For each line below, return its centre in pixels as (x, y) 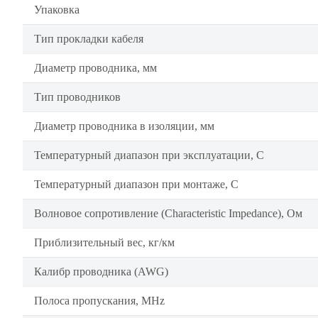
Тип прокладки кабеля (89, 39)
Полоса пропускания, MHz (99, 301)
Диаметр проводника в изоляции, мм (124, 126)
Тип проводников (77, 97)
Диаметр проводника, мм (95, 68)
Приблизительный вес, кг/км (104, 242)
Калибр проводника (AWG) (101, 272)
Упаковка (57, 10)
